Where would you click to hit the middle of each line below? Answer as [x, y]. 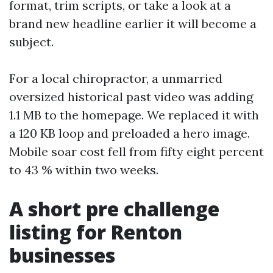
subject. [31, 42]
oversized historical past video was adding [131, 97]
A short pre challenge [114, 209]
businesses [62, 255]
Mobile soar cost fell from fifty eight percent [136, 151]
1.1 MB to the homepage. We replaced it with [134, 115]
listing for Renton [96, 232]
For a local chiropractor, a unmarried [116, 78]
